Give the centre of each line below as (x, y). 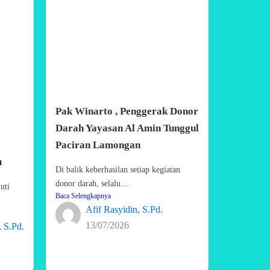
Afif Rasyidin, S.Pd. (124, 209)
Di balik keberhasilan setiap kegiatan (118, 169)
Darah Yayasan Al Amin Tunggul (127, 128)
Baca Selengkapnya (83, 196)
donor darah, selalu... (92, 183)
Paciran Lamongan (98, 145)
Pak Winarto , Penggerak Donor (127, 111)
